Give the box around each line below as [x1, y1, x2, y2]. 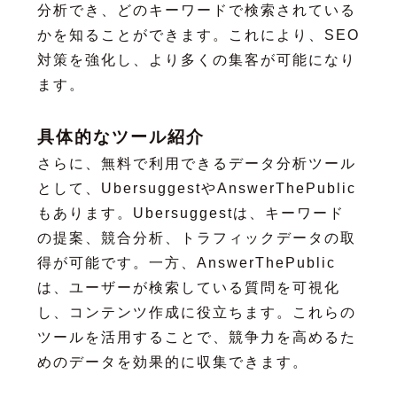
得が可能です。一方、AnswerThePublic [36, 254, 336, 270]
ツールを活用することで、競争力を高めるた [36, 329, 356, 345]
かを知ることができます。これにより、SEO [36, 27, 360, 43]
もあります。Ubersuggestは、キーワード [36, 205, 345, 221]
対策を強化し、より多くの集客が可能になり [36, 51, 356, 67]
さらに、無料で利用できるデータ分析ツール [36, 155, 356, 171]
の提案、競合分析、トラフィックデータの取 [36, 230, 356, 245]
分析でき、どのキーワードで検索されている [36, 2, 356, 18]
